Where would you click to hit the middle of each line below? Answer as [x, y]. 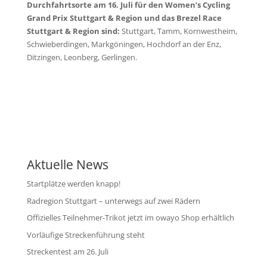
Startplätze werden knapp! [73, 184]
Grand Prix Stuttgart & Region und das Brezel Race [124, 18]
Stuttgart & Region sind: [73, 31]
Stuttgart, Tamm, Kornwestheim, [178, 31]
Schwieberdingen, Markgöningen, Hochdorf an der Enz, [124, 44]
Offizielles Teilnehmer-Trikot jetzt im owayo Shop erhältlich [130, 218]
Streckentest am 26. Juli [67, 252]
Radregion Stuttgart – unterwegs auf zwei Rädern [113, 201]
